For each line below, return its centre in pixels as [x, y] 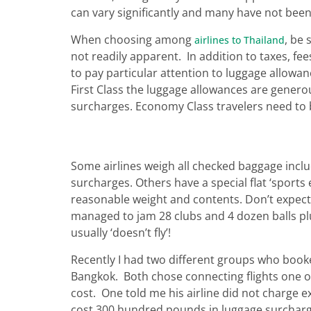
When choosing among [133, 39]
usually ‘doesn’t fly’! [121, 233]
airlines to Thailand [239, 40]
